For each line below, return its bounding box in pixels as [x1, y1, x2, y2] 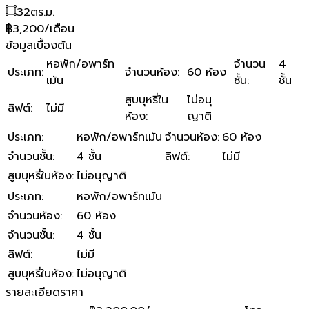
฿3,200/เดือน [6, 20, 74, 37]
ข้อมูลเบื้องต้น [6, 37, 72, 54]
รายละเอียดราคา [6, 283, 83, 301]
